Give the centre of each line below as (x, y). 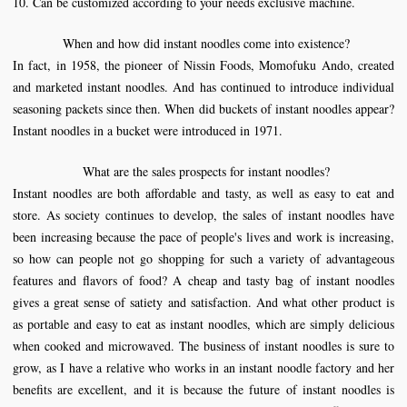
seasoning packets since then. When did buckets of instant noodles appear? (203, 109)
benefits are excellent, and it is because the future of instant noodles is (203, 389)
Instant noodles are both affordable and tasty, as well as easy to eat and (203, 193)
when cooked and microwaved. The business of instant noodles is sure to (203, 346)
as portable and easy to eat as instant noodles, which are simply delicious (203, 324)
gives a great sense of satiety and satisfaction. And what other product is (203, 302)
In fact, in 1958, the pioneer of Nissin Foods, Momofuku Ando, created (203, 65)
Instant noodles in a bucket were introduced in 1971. (148, 130)
